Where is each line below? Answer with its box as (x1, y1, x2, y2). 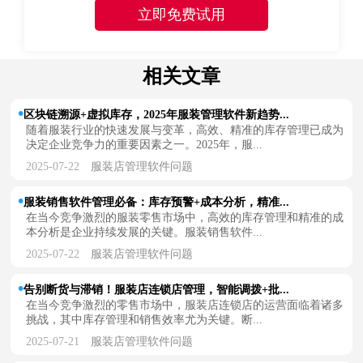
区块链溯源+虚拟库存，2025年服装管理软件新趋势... (23, 108, 290, 121)
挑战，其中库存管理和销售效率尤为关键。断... (26, 313, 263, 326)
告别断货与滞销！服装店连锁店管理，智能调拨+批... (23, 283, 290, 296)
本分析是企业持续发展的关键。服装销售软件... (26, 225, 263, 238)
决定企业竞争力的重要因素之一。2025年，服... (26, 138, 263, 151)
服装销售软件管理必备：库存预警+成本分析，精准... (23, 195, 290, 208)
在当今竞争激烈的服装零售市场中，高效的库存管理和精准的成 (26, 211, 344, 224)
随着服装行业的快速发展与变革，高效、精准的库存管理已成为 (26, 123, 344, 136)
